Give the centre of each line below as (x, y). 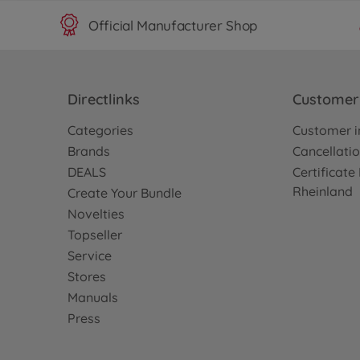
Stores (87, 276)
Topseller (95, 235)
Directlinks (104, 99)
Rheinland (323, 191)
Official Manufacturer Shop (173, 25)
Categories (100, 130)
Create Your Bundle (125, 193)
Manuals (93, 297)
